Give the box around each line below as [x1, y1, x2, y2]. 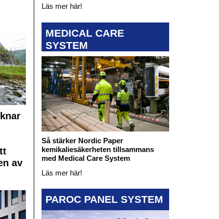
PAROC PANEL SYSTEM [45, 194, 163, 205]
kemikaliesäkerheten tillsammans [41, 145, 154, 153]
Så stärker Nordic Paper [41, 136, 123, 145]
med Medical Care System [41, 153, 130, 162]
